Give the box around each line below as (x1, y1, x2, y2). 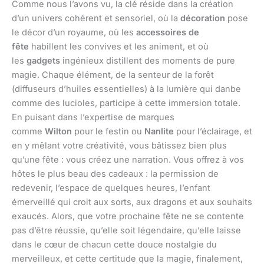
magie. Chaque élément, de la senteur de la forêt (12, 69, 214, 80)
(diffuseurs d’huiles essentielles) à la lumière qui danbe (12, 83, 241, 94)
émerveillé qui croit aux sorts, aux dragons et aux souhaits (12, 196, 252, 207)
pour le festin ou (72, 126, 144, 137)
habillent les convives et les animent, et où (29, 41, 209, 52)
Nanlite (144, 126, 174, 137)
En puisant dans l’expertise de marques (12, 111, 174, 123)
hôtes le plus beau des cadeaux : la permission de (12, 168, 219, 179)
